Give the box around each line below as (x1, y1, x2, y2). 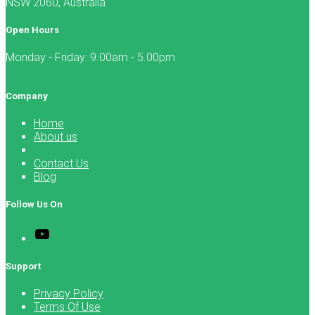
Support (6, 260, 41, 271)
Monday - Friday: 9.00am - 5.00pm (6, 50, 175, 64)
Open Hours (6, 24, 59, 35)
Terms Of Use (34, 300, 101, 314)
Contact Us (34, 157, 89, 171)
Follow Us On (6, 199, 63, 210)
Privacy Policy (34, 286, 103, 300)
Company (6, 91, 48, 102)
